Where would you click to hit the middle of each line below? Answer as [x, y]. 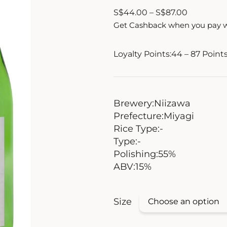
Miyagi [179, 116]
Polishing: [136, 154]
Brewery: [134, 104]
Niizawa [172, 104]
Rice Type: [137, 129]
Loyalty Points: [142, 54]
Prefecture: [139, 116]
